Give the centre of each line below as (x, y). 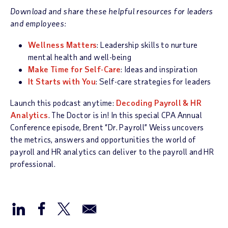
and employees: (38, 23)
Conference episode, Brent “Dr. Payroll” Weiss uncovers (107, 127)
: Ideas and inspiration (159, 69)
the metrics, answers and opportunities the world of (103, 139)
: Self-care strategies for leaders (153, 81)
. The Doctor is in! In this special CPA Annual (125, 115)
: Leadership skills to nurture (147, 45)
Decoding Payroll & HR (159, 103)
